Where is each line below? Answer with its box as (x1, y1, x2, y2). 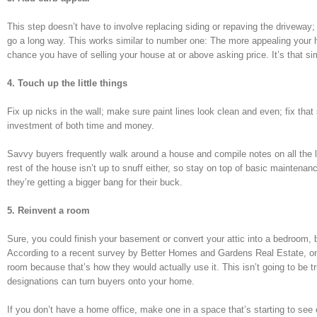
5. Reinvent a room (7, 204, 90, 216)
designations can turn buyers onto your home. (7, 275, 195, 287)
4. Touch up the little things (7, 77, 127, 88)
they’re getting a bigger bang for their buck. (7, 176, 183, 188)
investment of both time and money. (7, 120, 154, 131)
